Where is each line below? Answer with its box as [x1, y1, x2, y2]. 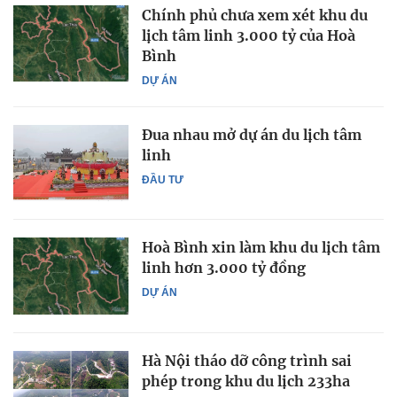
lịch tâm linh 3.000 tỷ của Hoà [142, 27, 355, 44]
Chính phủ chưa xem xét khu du [142, 6, 368, 24]
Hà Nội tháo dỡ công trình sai [142, 351, 352, 370]
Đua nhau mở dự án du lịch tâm [142, 126, 362, 144]
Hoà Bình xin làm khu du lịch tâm [142, 238, 380, 257]
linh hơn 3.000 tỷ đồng [142, 259, 306, 277]
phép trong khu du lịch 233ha [142, 371, 350, 390]
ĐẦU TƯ [142, 174, 183, 186]
